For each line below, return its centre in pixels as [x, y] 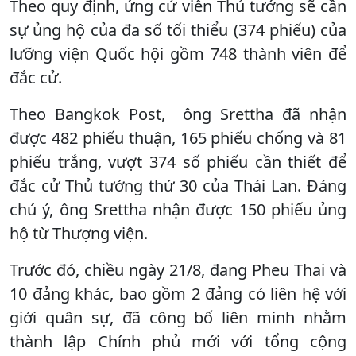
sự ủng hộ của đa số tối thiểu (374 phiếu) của [178, 29]
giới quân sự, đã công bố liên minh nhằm [178, 317]
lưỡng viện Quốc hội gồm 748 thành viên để [178, 53]
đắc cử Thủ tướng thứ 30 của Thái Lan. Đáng [178, 185]
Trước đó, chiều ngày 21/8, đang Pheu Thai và [178, 269]
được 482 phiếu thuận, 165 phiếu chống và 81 [178, 137]
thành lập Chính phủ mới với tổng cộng [178, 341]
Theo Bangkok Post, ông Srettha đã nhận [178, 114]
